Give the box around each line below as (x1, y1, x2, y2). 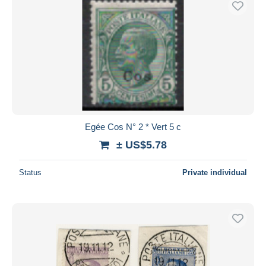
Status (19, 167, 42, 177)
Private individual (182, 167, 247, 177)
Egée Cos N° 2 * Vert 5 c (85, 121, 181, 132)
